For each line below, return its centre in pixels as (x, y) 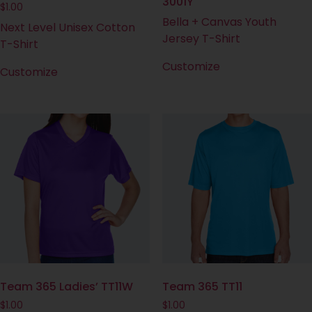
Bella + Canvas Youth (219, 22)
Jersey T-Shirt (201, 38)
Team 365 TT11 (202, 287)
